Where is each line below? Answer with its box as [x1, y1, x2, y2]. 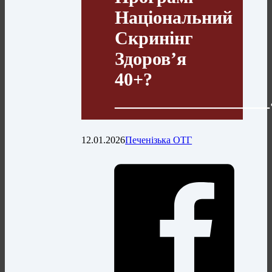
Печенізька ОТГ [125, 134, 192, 145]
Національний [115, 7, 233, 27]
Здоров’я [115, 48, 187, 69]
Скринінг [115, 27, 194, 48]
